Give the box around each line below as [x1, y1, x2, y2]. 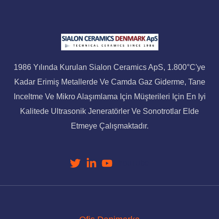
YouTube [117, 158, 149, 167]
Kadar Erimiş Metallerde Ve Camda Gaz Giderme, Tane [14, 77, 205, 86]
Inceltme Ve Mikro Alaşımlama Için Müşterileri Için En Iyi [13, 92, 206, 101]
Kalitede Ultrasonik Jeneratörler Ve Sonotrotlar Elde [20, 107, 199, 115]
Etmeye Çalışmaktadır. [70, 121, 149, 130]
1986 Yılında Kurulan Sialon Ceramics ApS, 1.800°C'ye [14, 63, 205, 71]
